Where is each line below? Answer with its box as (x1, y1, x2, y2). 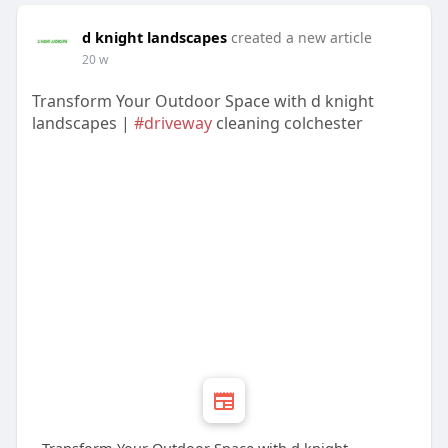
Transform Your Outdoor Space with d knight (31, 90, 374, 113)
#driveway (133, 112, 212, 135)
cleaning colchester (211, 112, 363, 135)
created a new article (230, 28, 372, 48)
